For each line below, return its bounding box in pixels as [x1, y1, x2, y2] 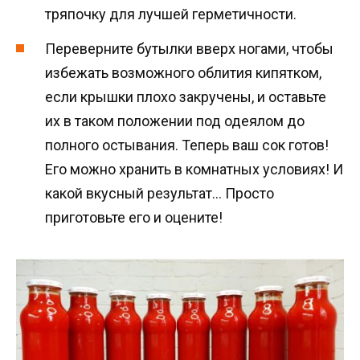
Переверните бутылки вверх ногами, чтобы [45, 39, 333, 57]
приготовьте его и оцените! [45, 208, 223, 226]
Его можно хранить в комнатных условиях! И [45, 160, 343, 178]
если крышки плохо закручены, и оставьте [45, 88, 326, 105]
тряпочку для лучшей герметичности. [45, 6, 297, 23]
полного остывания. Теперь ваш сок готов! [45, 136, 329, 153]
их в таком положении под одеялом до [45, 112, 305, 129]
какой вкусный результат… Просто [45, 184, 274, 202]
